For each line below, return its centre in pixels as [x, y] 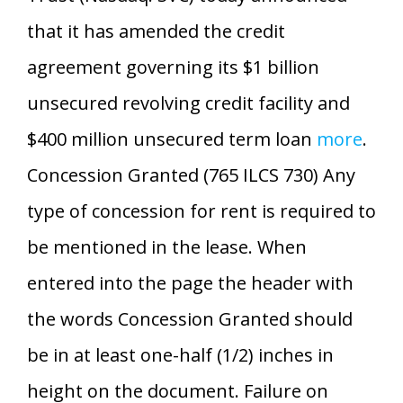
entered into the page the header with [190, 282]
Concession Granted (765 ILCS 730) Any [191, 175]
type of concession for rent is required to [201, 210]
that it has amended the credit [156, 31]
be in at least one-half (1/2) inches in [180, 354]
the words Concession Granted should [190, 318]
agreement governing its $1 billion [173, 67]
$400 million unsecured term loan [172, 139]
